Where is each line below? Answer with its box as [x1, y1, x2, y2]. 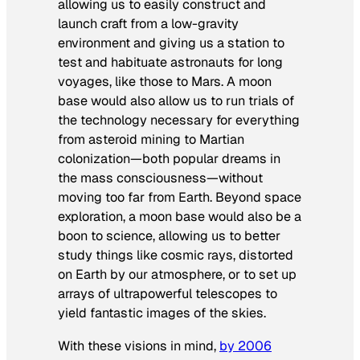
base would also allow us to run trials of [58, 92, 294, 110]
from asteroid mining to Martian [58, 131, 244, 149]
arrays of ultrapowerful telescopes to [58, 285, 277, 303]
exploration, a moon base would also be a [58, 208, 301, 226]
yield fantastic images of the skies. [58, 305, 266, 322]
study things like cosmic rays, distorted [58, 247, 293, 264]
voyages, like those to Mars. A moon [58, 73, 272, 91]
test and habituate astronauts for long [58, 54, 283, 72]
